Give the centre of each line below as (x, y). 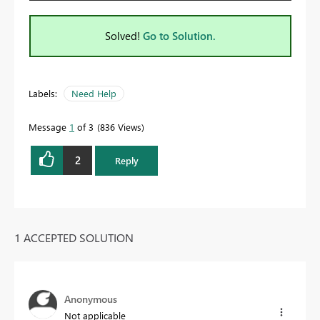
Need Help (94, 93)
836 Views (121, 126)
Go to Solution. (179, 35)
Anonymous (91, 299)
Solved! (124, 35)
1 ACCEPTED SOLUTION (74, 237)
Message (49, 126)
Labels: (43, 93)
